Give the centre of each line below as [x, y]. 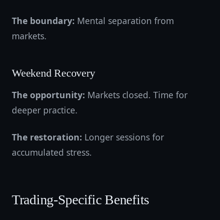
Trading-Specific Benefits [81, 200]
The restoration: [47, 137]
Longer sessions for [123, 137]
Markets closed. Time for [136, 95]
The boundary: [43, 21]
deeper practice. [45, 110]
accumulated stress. [52, 152]
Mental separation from [124, 21]
